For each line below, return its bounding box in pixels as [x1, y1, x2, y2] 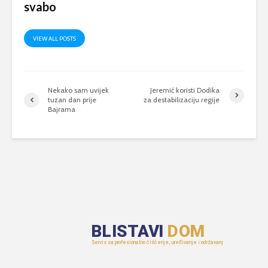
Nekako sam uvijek [48, 86, 109, 95]
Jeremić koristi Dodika [150, 86, 220, 95]
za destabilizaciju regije [144, 95, 220, 105]
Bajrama [48, 105, 75, 114]
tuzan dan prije [48, 95, 96, 105]
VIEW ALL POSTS [33, 35, 76, 43]
